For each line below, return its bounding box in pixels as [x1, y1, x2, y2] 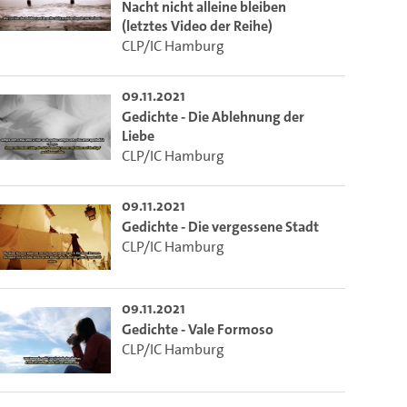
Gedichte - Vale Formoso [122, 320, 274, 340]
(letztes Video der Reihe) [122, 15, 273, 35]
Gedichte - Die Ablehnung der [122, 106, 305, 126]
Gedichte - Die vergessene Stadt [122, 216, 320, 236]
